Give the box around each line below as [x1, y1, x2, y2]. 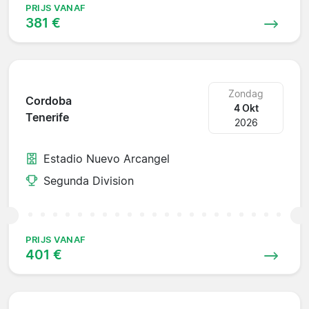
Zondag [228, 87, 264, 99]
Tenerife [26, 110, 69, 125]
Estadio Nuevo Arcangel [43, 151, 170, 166]
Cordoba [26, 94, 72, 108]
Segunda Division [43, 173, 134, 188]
